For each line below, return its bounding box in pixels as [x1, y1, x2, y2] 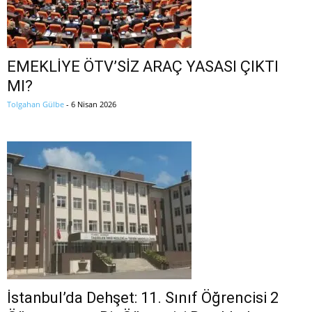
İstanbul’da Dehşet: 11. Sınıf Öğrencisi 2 [7, 289, 279, 307]
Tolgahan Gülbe [7, 99, 64, 110]
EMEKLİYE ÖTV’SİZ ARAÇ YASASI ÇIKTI [7, 58, 279, 76]
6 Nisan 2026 [71, 99, 116, 110]
